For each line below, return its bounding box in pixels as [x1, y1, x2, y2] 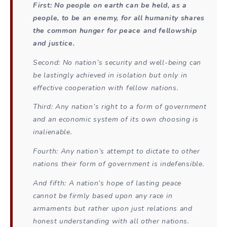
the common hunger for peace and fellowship [33, 25, 197, 35]
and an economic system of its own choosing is [33, 115, 199, 125]
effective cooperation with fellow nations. [33, 83, 179, 93]
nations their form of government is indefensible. [33, 159, 205, 169]
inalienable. [33, 127, 72, 137]
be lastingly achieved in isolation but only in [33, 70, 187, 80]
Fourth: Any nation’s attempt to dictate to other [33, 146, 200, 157]
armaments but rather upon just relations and [33, 204, 193, 214]
